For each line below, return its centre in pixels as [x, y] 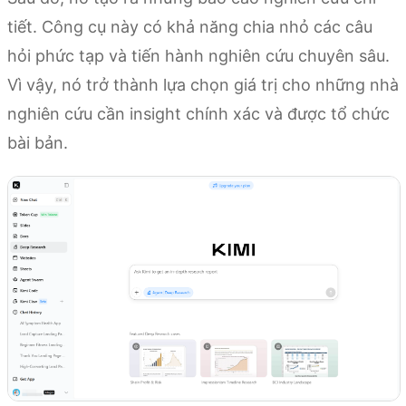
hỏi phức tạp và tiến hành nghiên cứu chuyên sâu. [198, 55]
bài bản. [38, 142]
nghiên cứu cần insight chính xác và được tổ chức [198, 113]
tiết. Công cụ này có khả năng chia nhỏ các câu [190, 26]
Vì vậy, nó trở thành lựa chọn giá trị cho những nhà [203, 84]
